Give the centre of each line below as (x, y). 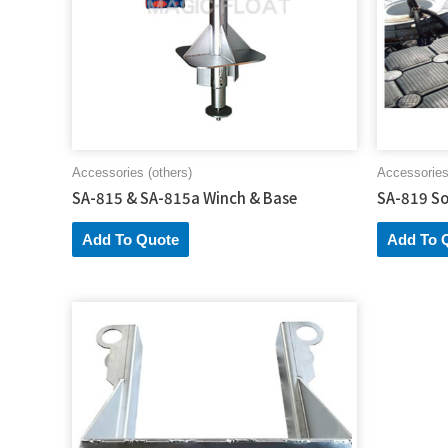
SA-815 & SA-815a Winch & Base (184, 197)
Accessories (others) (132, 173)
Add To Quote (130, 239)
